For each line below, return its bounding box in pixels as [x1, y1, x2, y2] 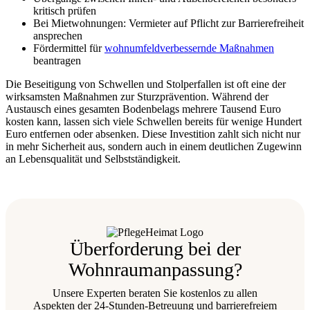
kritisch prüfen [33, 4, 96, 17]
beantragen [33, 54, 81, 66]
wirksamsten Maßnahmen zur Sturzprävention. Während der [6, 90, 268, 102]
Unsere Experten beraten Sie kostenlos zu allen [53, 286, 257, 299]
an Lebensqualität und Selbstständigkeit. [6, 152, 181, 165]
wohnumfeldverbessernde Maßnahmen [104, 42, 274, 54]
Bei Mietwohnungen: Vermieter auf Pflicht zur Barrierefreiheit [33, 17, 304, 29]
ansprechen [33, 29, 82, 42]
